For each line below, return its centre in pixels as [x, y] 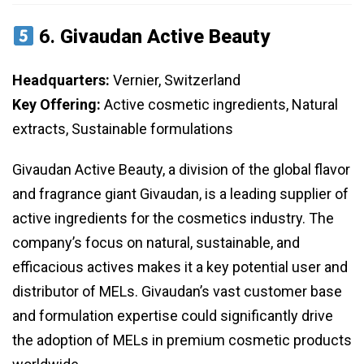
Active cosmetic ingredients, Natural [219, 105]
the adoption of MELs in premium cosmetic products [182, 340]
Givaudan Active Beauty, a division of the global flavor [181, 170]
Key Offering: [56, 105]
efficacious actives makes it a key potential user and [180, 267]
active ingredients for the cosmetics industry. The [173, 219]
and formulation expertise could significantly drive [173, 316]
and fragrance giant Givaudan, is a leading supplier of [180, 194]
